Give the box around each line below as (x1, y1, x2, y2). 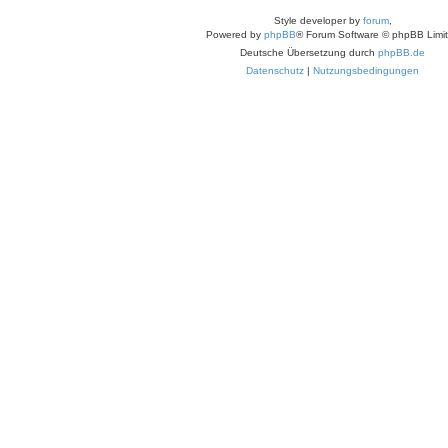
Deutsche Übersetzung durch (240, 46, 378, 58)
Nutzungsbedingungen (313, 64, 419, 76)
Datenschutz (246, 64, 304, 76)
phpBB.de (378, 46, 425, 58)
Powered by (205, 28, 264, 40)
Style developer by (273, 14, 363, 26)
